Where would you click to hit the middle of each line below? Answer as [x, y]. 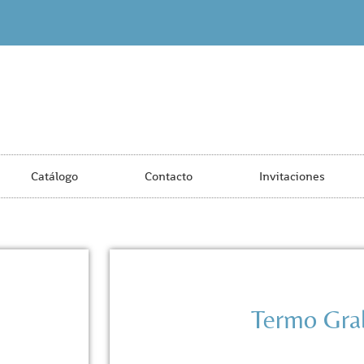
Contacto [168, 176]
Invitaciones [292, 176]
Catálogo [54, 176]
